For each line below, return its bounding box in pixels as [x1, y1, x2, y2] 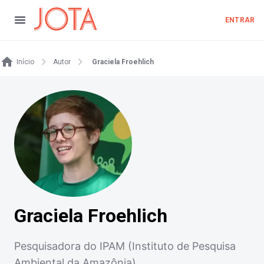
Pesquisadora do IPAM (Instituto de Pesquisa [14, 240, 236, 253]
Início [16, 58, 34, 66]
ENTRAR [225, 16, 255, 24]
